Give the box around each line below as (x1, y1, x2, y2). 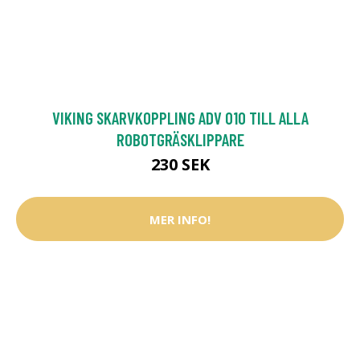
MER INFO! (149, 211, 211, 227)
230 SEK (150, 153, 210, 176)
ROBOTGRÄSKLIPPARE (116, 129, 244, 150)
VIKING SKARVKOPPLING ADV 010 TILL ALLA (51, 108, 309, 129)
